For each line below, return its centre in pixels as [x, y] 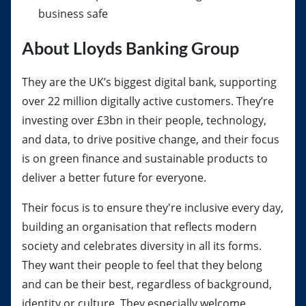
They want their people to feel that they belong [142, 265]
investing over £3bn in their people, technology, [144, 120]
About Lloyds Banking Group [130, 48]
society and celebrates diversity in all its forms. [142, 246]
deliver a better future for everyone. [114, 178]
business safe [74, 14]
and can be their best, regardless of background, [147, 284]
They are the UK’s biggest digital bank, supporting [149, 82]
